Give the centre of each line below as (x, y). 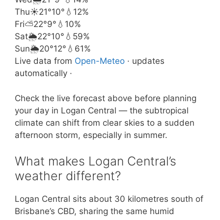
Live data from (45, 61)
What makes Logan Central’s (96, 161)
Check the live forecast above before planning (106, 98)
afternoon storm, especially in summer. (91, 135)
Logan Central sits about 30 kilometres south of (109, 199)
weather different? (68, 176)
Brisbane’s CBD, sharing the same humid (95, 211)
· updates (145, 61)
